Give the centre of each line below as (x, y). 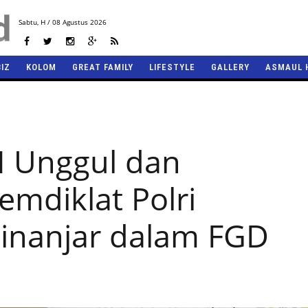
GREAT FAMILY (103, 67)
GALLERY (230, 67)
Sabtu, (28, 22)
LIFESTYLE (172, 67)
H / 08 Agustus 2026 (72, 22)
